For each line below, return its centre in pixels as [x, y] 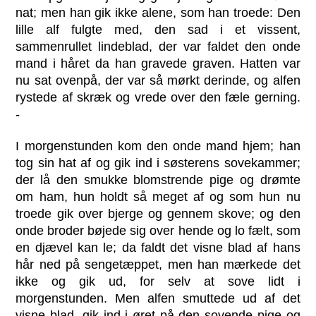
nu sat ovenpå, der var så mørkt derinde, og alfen [158, 80]
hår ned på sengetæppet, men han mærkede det [158, 264]
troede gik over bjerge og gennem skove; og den [158, 213]
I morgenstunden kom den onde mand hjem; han [158, 146]
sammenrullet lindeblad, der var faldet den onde [158, 46]
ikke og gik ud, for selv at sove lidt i [158, 281]
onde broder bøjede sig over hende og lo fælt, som [158, 230]
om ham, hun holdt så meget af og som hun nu [158, 196]
